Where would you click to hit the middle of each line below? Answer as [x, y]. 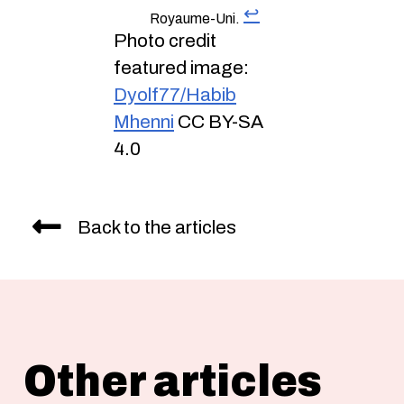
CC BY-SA [219, 121]
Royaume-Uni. [195, 18]
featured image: [181, 67]
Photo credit [165, 40]
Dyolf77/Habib [175, 94]
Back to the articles [157, 228]
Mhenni [144, 121]
